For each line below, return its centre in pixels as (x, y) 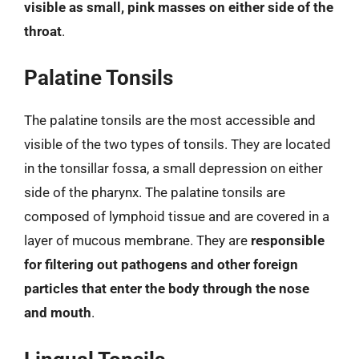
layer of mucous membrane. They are (137, 240)
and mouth (58, 313)
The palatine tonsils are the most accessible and (170, 120)
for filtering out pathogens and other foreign (161, 264)
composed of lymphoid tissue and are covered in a (177, 216)
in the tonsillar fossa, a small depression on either (173, 168)
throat (43, 31)
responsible (288, 240)
